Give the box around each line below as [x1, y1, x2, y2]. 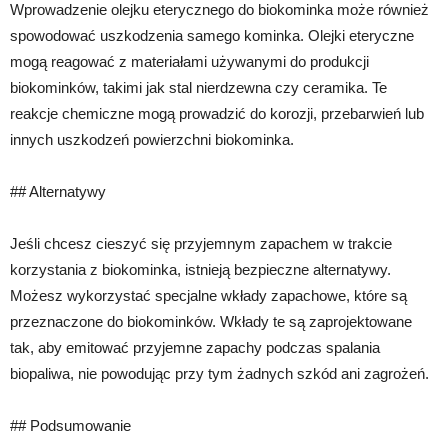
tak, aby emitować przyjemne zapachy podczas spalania [10, 339, 380, 356]
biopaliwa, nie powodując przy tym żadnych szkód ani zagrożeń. [10, 365, 429, 382]
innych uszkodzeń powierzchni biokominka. [10, 131, 294, 148]
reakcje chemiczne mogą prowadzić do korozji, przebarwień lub [10, 105, 424, 122]
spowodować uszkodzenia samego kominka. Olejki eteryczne [10, 27, 414, 44]
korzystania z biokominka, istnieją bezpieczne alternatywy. [10, 261, 391, 278]
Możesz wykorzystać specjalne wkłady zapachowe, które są [10, 287, 407, 304]
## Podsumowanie [10, 417, 131, 434]
